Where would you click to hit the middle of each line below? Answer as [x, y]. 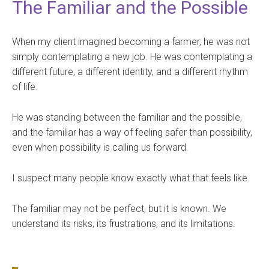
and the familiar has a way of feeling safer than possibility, [132, 133]
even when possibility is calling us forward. [100, 148]
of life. [25, 87]
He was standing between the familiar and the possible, [127, 118]
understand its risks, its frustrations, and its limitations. [124, 224]
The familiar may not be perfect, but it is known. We [119, 209]
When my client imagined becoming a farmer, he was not [131, 42]
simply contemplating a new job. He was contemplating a [132, 57]
